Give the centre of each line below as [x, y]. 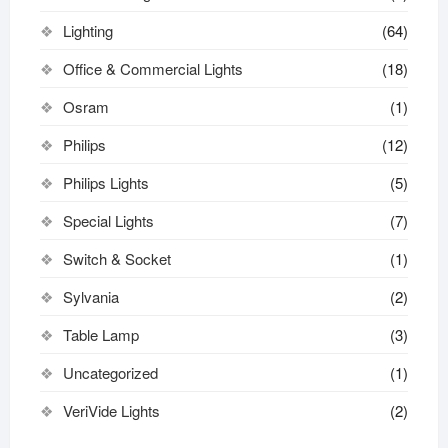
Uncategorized [110, 372]
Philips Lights [105, 182]
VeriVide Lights [111, 410]
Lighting [87, 30]
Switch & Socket [116, 258]
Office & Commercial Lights [152, 68]
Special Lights [108, 220]
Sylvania [90, 296]
